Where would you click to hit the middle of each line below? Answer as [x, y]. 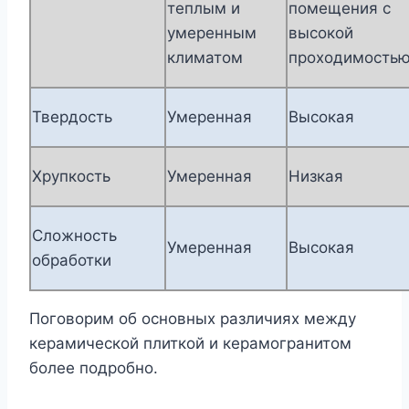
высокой [321, 33]
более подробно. [94, 368]
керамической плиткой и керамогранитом [190, 344]
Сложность [74, 236]
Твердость [72, 117]
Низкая [316, 177]
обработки [72, 261]
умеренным [212, 33]
